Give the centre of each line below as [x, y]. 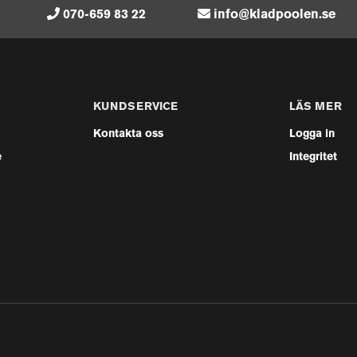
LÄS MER [316, 107]
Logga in [312, 134]
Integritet [314, 157]
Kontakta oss [128, 134]
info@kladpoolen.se [275, 15]
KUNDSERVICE [135, 107]
